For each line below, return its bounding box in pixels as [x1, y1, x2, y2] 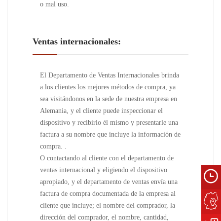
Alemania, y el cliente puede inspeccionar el [40, 107, 163, 114]
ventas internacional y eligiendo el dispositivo [40, 166, 167, 174]
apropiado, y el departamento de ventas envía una [40, 178, 178, 185]
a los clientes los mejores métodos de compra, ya [40, 83, 176, 91]
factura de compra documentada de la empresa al [40, 190, 176, 197]
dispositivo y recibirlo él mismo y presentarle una [40, 119, 178, 126]
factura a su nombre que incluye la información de [40, 131, 181, 138]
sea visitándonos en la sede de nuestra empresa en [40, 95, 177, 103]
